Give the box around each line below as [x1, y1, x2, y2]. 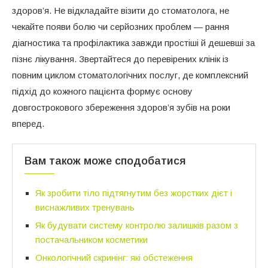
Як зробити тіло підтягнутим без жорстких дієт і [35, 187, 232, 198]
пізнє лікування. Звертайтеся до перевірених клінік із [12, 53, 229, 64]
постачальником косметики [35, 234, 148, 245]
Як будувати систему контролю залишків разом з [35, 220, 238, 230]
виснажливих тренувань [35, 202, 135, 212]
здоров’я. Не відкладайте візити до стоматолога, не [12, 5, 229, 16]
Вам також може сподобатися [25, 154, 186, 167]
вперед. [12, 118, 44, 129]
